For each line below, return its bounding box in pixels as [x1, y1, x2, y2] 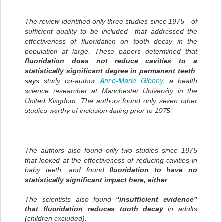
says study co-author [25, 77, 100, 85]
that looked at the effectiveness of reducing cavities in [25, 156, 197, 165]
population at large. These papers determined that [25, 47, 197, 55]
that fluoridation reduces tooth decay [25, 205, 164, 213]
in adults [163, 205, 198, 213]
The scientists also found [25, 195, 116, 204]
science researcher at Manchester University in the [25, 87, 197, 95]
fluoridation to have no [109, 166, 198, 174]
